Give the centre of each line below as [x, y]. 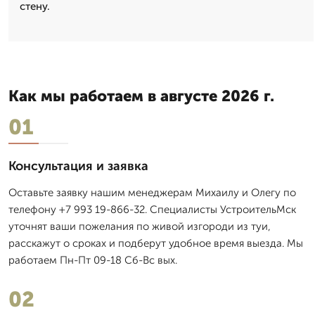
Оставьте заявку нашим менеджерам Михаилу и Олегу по [152, 192]
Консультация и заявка [78, 166]
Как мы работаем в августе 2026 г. [141, 96]
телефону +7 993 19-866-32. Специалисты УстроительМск [152, 209]
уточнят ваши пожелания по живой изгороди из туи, [140, 226]
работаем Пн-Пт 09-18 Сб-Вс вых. [93, 260]
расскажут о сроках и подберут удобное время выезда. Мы [156, 243]
